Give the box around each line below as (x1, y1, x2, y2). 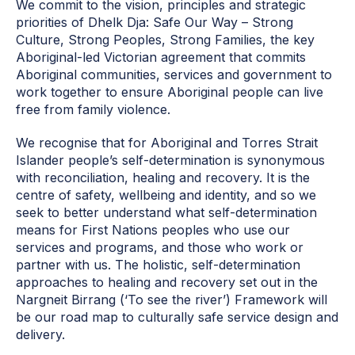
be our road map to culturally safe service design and (16, 309, 338, 326)
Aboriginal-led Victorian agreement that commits (16, 49, 306, 66)
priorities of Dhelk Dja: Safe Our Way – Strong (16, 14, 293, 31)
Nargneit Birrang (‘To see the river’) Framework (16, 292, 304, 308)
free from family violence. (16, 101, 170, 118)
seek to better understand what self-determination (16, 204, 317, 221)
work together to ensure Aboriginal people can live (16, 84, 323, 101)
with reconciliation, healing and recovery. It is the (16, 170, 310, 186)
